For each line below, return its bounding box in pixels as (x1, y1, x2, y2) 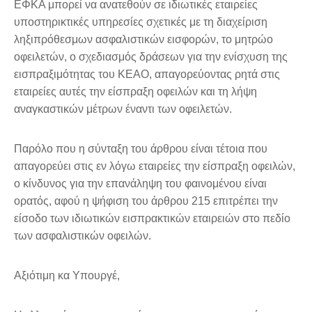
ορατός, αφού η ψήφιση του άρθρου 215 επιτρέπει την (14, 194, 278, 207)
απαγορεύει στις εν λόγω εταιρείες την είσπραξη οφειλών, (14, 159, 295, 172)
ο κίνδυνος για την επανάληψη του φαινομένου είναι (14, 177, 267, 189)
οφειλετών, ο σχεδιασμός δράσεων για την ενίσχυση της (14, 50, 288, 63)
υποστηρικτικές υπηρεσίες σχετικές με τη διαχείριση (14, 15, 267, 28)
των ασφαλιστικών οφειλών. (14, 229, 151, 242)
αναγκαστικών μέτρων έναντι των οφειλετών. (14, 102, 232, 115)
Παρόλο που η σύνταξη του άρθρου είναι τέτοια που (14, 142, 267, 155)
